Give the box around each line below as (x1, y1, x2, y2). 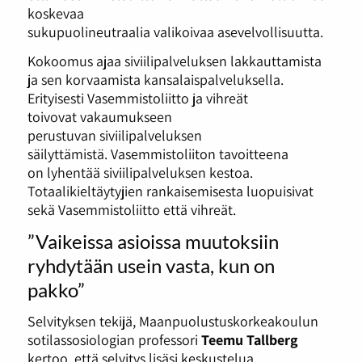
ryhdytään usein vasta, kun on (27, 254, 275, 277)
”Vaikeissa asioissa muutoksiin (27, 229, 279, 253)
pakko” (27, 278, 85, 301)
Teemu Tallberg (200, 330, 298, 350)
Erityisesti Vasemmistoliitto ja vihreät (27, 87, 248, 107)
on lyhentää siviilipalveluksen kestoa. (27, 162, 253, 182)
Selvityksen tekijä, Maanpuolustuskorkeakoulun (27, 311, 318, 331)
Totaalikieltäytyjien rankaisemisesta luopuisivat (27, 180, 314, 200)
